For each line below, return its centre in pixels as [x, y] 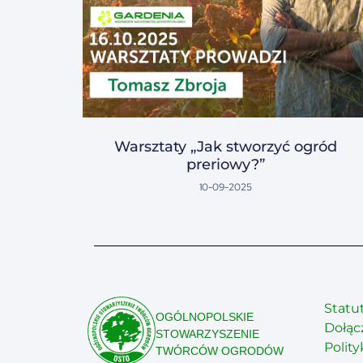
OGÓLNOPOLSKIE [205, 317]
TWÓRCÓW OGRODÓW [220, 351]
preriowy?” [226, 165]
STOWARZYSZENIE [208, 334]
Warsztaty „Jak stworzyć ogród [226, 147]
